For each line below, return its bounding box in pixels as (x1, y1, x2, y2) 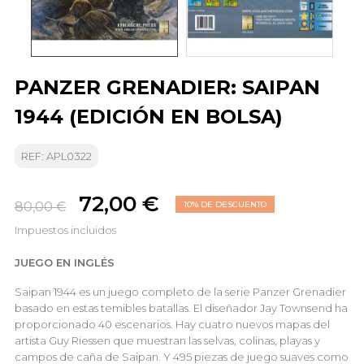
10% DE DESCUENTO (184, 199, 266, 210)
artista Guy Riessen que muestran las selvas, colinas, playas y (15, 334, 320, 347)
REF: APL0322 (21, 149, 92, 162)
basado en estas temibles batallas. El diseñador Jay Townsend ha (15, 301, 348, 314)
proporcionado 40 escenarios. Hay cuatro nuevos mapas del (15, 318, 330, 331)
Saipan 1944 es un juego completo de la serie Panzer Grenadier (15, 285, 346, 298)
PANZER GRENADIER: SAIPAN (15, 76, 320, 99)
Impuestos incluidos (15, 223, 116, 236)
